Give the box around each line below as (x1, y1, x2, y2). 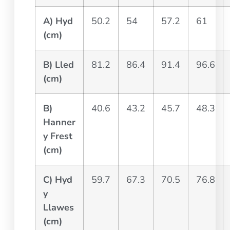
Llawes (43, 201, 74, 214)
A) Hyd (43, 15, 73, 28)
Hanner (43, 116, 76, 129)
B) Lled (43, 59, 74, 71)
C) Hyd (43, 174, 73, 186)
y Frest (43, 130, 73, 143)
